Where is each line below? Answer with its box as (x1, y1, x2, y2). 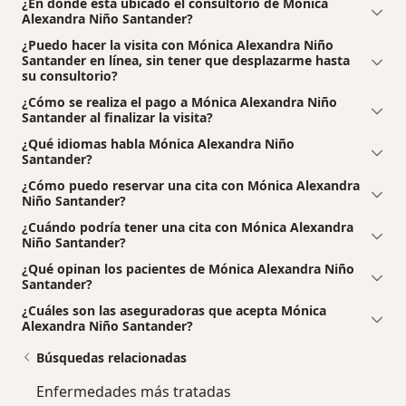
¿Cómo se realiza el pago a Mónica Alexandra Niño (22, 93, 337, 111)
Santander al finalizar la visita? (22, 109, 213, 127)
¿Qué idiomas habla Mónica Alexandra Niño (22, 135, 295, 153)
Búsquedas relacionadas (36, 349, 187, 367)
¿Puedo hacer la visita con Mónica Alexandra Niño (22, 36, 333, 54)
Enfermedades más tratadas (36, 382, 231, 402)
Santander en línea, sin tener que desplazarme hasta (22, 52, 350, 70)
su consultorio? (22, 67, 118, 85)
